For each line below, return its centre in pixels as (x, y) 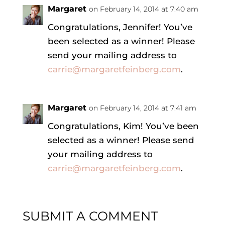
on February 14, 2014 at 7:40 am (143, 9)
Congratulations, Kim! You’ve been (123, 126)
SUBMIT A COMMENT (90, 216)
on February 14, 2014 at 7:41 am (142, 108)
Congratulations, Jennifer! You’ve (120, 27)
